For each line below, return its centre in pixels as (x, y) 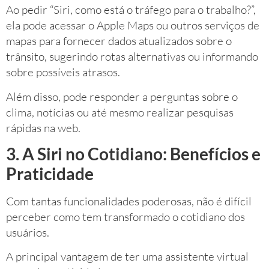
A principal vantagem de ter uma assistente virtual (127, 257)
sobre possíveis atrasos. (63, 72)
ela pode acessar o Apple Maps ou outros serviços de (133, 26)
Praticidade (50, 173)
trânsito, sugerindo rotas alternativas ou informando (132, 57)
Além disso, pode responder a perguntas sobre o (122, 96)
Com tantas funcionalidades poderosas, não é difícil (129, 201)
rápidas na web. (43, 128)
